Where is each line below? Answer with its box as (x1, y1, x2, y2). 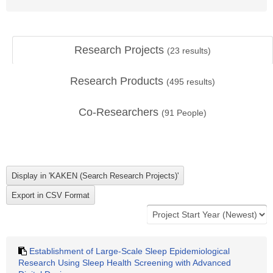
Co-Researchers (79, 106, 161, 118)
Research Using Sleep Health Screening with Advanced (18, 258, 231, 268)
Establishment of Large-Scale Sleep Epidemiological (29, 246, 230, 256)
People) (174, 108, 207, 118)
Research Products (70, 75, 166, 87)
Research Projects (74, 44, 167, 56)
